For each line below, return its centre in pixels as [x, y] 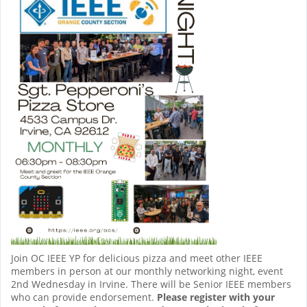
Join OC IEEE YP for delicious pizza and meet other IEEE [137, 258]
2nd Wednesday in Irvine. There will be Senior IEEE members [151, 284]
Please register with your [216, 297]
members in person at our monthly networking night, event [147, 271]
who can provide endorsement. [84, 297]
